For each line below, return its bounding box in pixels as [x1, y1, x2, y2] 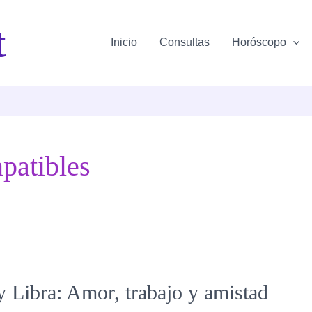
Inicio [110, 36, 137, 49]
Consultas [159, 36, 210, 49]
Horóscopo [231, 36, 286, 49]
